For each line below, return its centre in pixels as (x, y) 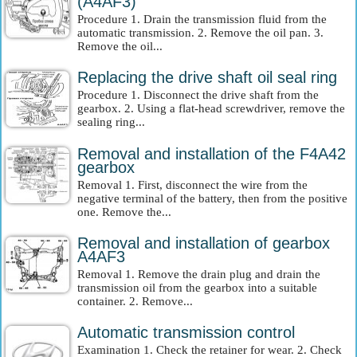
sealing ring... (111, 122)
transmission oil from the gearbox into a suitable (197, 288)
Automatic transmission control (186, 332)
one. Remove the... (124, 212)
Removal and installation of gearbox (204, 243)
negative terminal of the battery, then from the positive (212, 198)
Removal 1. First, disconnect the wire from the (192, 185)
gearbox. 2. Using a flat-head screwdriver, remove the (211, 108)
